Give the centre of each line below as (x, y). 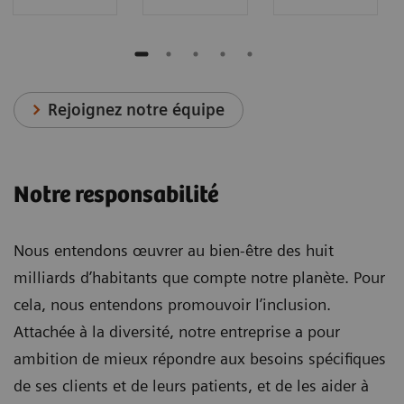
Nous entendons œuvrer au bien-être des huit (174, 250)
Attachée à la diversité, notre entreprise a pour (177, 331)
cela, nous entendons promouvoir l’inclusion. (172, 304)
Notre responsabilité (116, 195)
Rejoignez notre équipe (137, 110)
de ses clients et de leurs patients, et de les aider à (191, 386)
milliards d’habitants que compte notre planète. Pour (199, 277)
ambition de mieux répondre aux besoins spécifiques (200, 358)
